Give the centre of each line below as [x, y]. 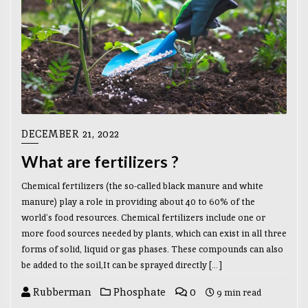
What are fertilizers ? [100, 162]
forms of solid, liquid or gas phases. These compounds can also [152, 249]
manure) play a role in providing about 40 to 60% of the [138, 201]
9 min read [238, 292]
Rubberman [60, 291]
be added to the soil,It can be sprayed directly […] [122, 265]
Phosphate [138, 291]
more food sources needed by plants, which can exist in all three [154, 233]
